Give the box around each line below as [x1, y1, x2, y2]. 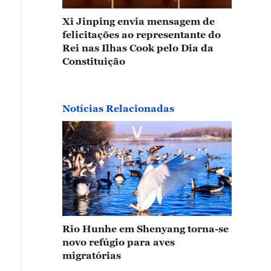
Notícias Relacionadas [62, 102, 174, 114]
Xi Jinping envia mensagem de [62, 15, 215, 27]
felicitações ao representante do [62, 28, 221, 40]
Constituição [62, 55, 125, 67]
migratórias [62, 250, 121, 261]
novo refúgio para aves [62, 237, 175, 247]
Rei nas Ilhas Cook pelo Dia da [62, 42, 214, 53]
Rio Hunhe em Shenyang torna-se [62, 223, 229, 234]
